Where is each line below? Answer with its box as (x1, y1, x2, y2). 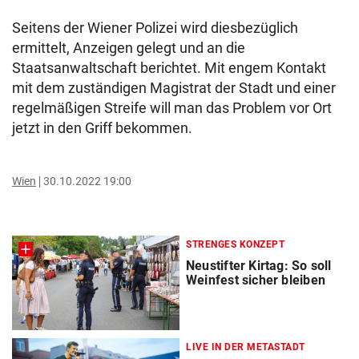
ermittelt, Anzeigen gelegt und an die (12, 39, 245, 56)
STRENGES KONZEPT (186, 239, 284, 250)
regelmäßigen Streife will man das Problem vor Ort (12, 99, 332, 116)
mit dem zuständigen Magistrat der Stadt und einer (12, 79, 336, 96)
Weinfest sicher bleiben (186, 272, 325, 288)
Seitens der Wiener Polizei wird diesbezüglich (12, 19, 298, 36)
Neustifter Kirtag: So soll (186, 258, 332, 273)
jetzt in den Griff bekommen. (12, 119, 192, 136)
